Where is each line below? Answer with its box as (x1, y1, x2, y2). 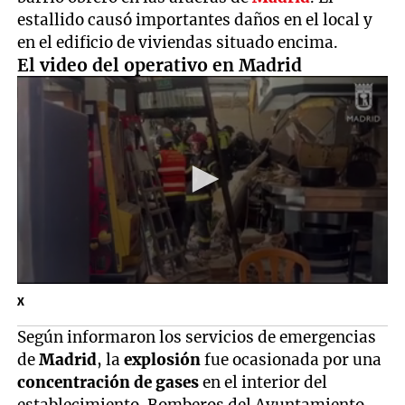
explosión (124, 349, 202, 370)
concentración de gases (17, 372, 200, 392)
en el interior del (199, 372, 328, 392)
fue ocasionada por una (201, 349, 382, 370)
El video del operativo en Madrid (17, 53, 303, 76)
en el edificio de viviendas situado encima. (17, 32, 339, 52)
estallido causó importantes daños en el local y (17, 9, 373, 30)
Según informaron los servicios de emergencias (17, 326, 377, 347)
